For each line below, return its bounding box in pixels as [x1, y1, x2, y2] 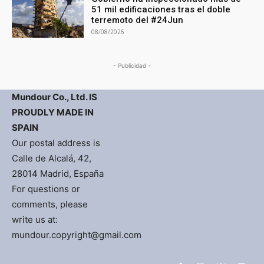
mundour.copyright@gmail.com [12, 229, 141, 241]
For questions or [12, 183, 80, 195]
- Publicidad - [113, 62, 151, 70]
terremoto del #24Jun [91, 15, 184, 26]
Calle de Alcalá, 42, [12, 153, 91, 164]
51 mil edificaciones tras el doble [91, 4, 231, 15]
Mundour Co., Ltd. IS [12, 91, 97, 103]
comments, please [12, 199, 88, 210]
